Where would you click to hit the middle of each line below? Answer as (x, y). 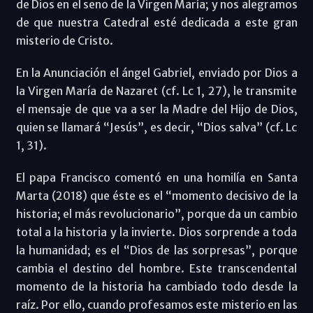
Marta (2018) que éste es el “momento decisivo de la (156, 195)
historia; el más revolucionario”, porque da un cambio (156, 213)
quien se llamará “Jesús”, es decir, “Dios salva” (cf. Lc (156, 127)
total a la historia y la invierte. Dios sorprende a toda (156, 232)
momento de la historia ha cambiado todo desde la (156, 286)
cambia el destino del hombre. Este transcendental (156, 268)
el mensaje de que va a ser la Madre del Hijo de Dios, (156, 109)
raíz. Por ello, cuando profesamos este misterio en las (156, 304)
